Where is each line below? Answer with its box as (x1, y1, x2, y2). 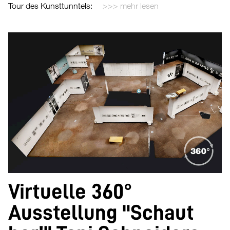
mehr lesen (120, 1, 159, 11)
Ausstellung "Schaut (8, 202, 194, 224)
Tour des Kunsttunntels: (8, 1, 94, 11)
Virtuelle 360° (8, 181, 132, 203)
